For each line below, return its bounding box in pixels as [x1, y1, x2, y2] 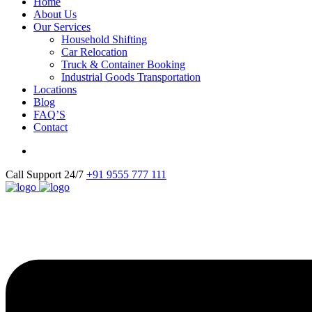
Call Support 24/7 [6, 168, 84, 180]
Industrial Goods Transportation [61, 70, 201, 83]
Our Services [33, 20, 91, 33]
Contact [33, 120, 68, 133]
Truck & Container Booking [61, 58, 185, 70]
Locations [33, 83, 77, 95]
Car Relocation [61, 45, 127, 58]
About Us [33, 8, 77, 20]
